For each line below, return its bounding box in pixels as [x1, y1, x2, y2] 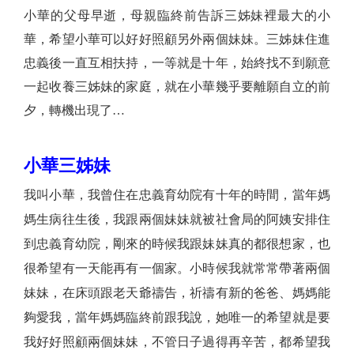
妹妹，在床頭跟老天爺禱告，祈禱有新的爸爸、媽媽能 [24, 286, 330, 300]
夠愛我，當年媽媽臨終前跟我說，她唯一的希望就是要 [24, 311, 330, 325]
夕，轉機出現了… [24, 104, 125, 118]
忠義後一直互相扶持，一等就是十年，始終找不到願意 [24, 56, 330, 70]
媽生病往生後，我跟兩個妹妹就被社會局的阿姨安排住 [24, 213, 330, 227]
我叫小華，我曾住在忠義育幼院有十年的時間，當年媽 [24, 188, 330, 202]
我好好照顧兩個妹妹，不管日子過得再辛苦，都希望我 [24, 335, 330, 349]
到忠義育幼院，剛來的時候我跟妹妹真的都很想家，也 [24, 237, 330, 251]
